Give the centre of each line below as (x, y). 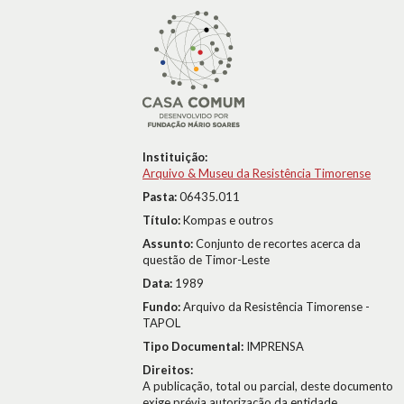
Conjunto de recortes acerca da (278, 243)
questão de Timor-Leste (206, 260)
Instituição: (175, 157)
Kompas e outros (228, 220)
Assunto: (169, 243)
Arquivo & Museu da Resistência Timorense (257, 173)
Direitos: (168, 370)
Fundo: (163, 307)
